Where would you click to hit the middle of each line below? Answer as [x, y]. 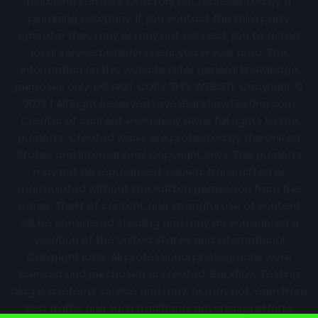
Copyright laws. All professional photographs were [159, 257]
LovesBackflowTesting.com [224, 104]
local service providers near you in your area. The [159, 53]
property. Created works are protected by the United [159, 138]
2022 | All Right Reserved [88, 104]
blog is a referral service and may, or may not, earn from [159, 291]
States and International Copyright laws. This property [159, 155]
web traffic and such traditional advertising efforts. [159, 308]
